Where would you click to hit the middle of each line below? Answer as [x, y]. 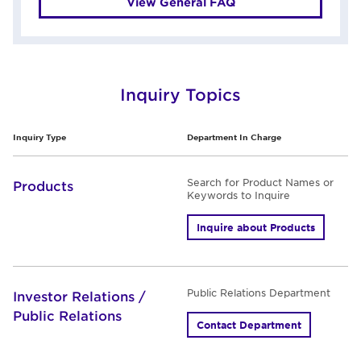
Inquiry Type [39, 137]
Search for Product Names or [260, 182]
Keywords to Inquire [239, 195]
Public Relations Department [259, 293]
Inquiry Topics [180, 94]
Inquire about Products [256, 227]
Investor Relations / [79, 296]
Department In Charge [234, 137]
